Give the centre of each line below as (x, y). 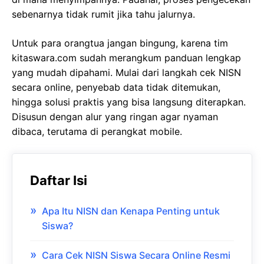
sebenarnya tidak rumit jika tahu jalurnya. (103, 14)
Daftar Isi (59, 181)
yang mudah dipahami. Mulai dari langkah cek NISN (126, 73)
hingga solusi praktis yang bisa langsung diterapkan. (129, 102)
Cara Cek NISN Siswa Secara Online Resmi (136, 255)
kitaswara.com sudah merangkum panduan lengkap (126, 58)
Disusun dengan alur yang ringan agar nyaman (115, 117)
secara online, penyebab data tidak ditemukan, (116, 88)
